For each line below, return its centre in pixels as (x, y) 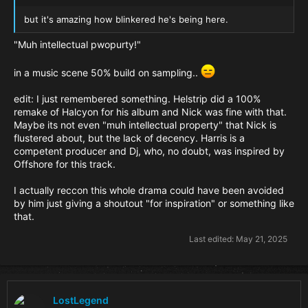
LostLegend (81, 300)
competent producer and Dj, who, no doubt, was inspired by (149, 151)
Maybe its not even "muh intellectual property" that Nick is (145, 124)
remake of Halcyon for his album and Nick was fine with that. (150, 111)
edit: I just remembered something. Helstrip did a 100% (137, 98)
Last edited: (212, 239)
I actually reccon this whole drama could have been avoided (149, 190)
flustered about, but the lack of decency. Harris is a (129, 137)
